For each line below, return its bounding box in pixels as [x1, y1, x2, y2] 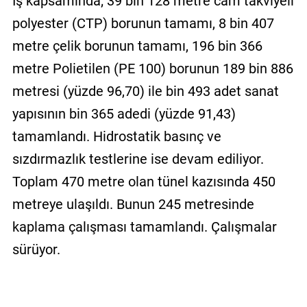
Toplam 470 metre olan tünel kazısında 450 [12, 173, 275, 191]
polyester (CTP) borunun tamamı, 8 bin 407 [12, 15, 274, 32]
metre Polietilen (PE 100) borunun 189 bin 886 [12, 60, 293, 77]
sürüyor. [12, 241, 60, 258]
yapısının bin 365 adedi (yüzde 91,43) [12, 106, 236, 123]
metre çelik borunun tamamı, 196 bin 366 [12, 38, 262, 55]
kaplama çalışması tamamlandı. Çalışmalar [12, 219, 277, 236]
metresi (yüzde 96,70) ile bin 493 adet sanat [12, 83, 279, 100]
